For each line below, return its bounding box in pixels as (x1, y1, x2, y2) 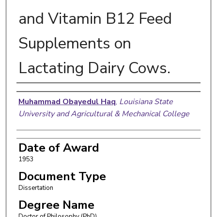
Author (16, 85, 56, 101)
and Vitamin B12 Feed (18, 8, 172, 29)
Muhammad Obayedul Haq (18, 96, 116, 107)
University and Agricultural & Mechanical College (18, 108, 189, 119)
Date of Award (18, 139, 99, 155)
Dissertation (18, 183, 53, 192)
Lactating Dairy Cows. (18, 57, 170, 78)
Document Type (18, 168, 106, 184)
